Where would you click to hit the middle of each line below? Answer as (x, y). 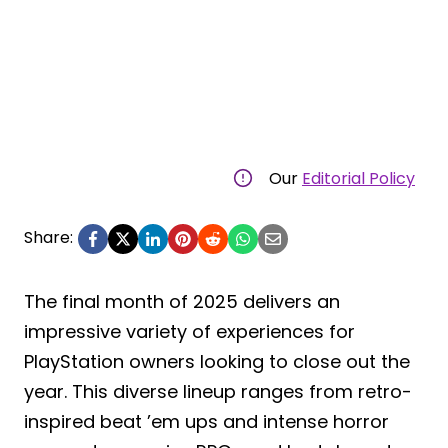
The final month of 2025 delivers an (182, 301)
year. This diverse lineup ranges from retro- (218, 391)
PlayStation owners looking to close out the (217, 361)
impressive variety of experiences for (189, 331)
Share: (48, 237)
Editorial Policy (358, 178)
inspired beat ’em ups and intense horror (206, 421)
